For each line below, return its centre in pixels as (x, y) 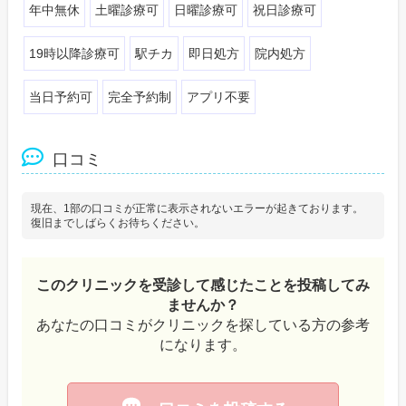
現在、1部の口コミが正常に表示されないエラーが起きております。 (197, 209)
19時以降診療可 (75, 54)
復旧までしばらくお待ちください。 (117, 223)
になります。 (203, 345)
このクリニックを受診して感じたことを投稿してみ (203, 285)
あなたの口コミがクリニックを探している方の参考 (203, 325)
